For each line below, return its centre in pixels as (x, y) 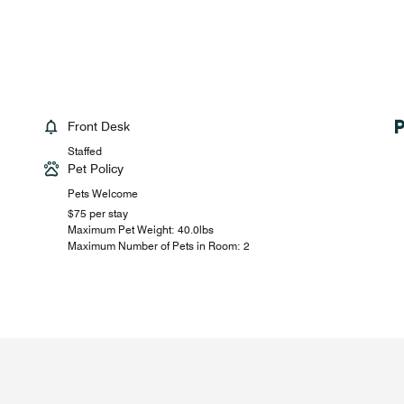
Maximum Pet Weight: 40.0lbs (141, 230)
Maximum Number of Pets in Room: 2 (159, 246)
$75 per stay (98, 214)
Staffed (85, 151)
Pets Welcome (103, 194)
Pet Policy (96, 169)
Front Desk (99, 127)
